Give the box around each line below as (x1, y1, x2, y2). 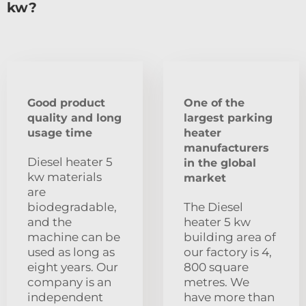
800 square (184, 260, 249, 275)
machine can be (27, 230, 120, 245)
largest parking (184, 111, 273, 125)
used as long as (27, 245, 115, 260)
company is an (27, 275, 111, 290)
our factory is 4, (184, 245, 272, 260)
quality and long (27, 111, 122, 125)
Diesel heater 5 (27, 155, 113, 169)
